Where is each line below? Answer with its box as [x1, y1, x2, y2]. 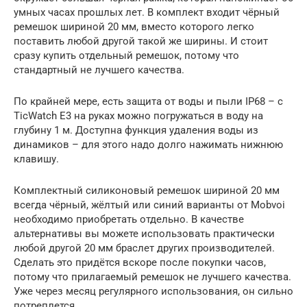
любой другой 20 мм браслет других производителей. [14, 241, 275, 254]
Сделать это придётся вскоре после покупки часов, [14, 256, 266, 269]
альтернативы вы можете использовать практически [14, 227, 275, 240]
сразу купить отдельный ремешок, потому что [14, 49, 239, 62]
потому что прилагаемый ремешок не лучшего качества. [14, 270, 291, 283]
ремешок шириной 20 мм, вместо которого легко [14, 20, 254, 33]
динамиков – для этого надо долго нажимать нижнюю [14, 138, 283, 151]
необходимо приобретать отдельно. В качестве [14, 212, 244, 225]
